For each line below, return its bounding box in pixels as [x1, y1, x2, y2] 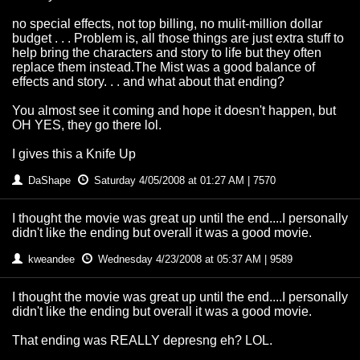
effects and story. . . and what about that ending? [12, 75, 284, 89]
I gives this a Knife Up [12, 147, 136, 162]
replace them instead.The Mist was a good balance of [12, 60, 315, 75]
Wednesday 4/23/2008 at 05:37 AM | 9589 [95, 253, 292, 266]
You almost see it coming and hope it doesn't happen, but [12, 104, 336, 118]
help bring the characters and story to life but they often [12, 46, 321, 60]
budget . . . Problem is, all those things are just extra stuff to [12, 31, 344, 46]
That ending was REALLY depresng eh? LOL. [12, 333, 272, 348]
